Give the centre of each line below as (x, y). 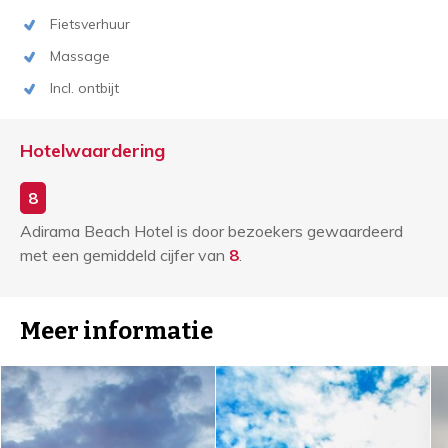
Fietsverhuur (90, 24)
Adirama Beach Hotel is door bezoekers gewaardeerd (211, 231)
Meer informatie (116, 331)
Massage (80, 56)
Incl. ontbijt (84, 88)
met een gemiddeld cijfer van (124, 255)
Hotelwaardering (92, 150)
